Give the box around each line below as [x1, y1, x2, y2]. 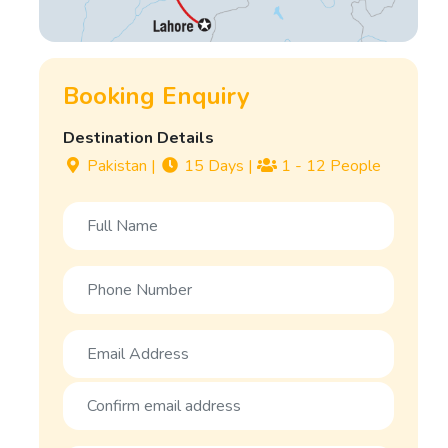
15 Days [180, 154, 248, 177]
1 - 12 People [277, 154, 381, 177]
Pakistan [83, 154, 151, 177]
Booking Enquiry [63, 79, 250, 112]
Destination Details [63, 126, 214, 149]
